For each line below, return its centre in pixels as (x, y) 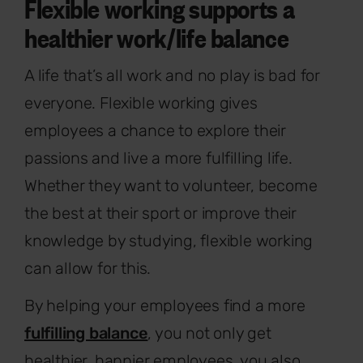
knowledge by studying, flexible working (169, 240)
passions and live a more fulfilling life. (158, 158)
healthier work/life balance (157, 37)
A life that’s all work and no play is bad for (172, 75)
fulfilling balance (86, 333)
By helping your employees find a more (165, 305)
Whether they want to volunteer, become (171, 185)
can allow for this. (88, 268)
